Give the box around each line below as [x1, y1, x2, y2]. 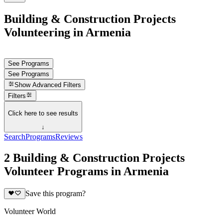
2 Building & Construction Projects [4, 151, 185, 164]
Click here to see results [8, 109, 78, 117]
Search [4, 132, 25, 141]
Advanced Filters [32, 81, 82, 89]
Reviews [55, 132, 83, 141]
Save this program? [25, 189, 86, 198]
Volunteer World [4, 207, 56, 216]
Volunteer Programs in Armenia [4, 165, 169, 178]
